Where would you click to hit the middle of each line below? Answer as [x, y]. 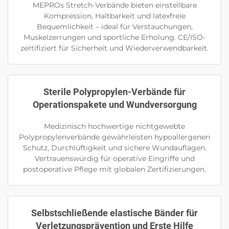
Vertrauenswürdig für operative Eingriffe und [114, 159]
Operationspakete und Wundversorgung [114, 105]
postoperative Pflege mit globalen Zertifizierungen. [114, 169]
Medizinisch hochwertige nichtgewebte [114, 127]
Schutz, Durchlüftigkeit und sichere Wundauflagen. [114, 148]
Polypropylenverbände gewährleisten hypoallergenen [114, 137]
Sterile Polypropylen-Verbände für [114, 92]
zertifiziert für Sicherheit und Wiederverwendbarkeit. [114, 48]
